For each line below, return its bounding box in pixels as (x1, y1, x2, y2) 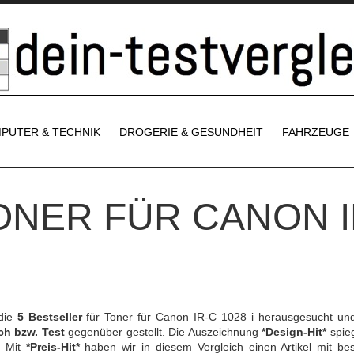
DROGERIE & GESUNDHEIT (119, 126, 263, 138)
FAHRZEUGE (282, 126, 349, 138)
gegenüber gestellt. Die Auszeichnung (64, 326, 262, 338)
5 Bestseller (17, 311, 82, 323)
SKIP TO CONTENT (192, 113, 293, 126)
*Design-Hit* (262, 326, 327, 338)
